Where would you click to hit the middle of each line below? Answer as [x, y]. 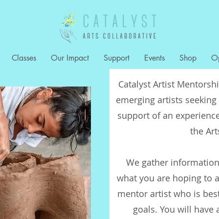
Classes [24, 58]
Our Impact [70, 58]
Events [154, 58]
